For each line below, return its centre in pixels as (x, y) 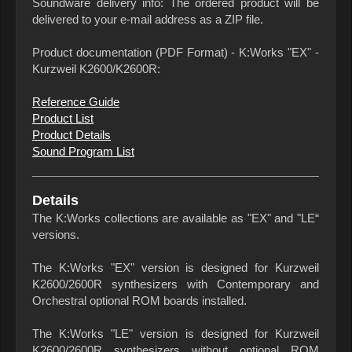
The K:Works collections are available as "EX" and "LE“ (176, 218)
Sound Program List (83, 152)
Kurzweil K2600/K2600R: (96, 69)
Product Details (71, 135)
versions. (56, 235)
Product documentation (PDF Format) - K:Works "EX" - (176, 53)
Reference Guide (76, 102)
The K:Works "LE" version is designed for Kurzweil (176, 334)
